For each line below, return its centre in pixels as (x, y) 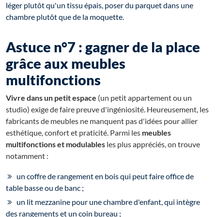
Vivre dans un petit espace (51, 98)
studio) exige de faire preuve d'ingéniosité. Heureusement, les (107, 109)
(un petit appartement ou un (144, 98)
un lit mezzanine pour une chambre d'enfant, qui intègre (108, 202)
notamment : (27, 156)
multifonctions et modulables (55, 144)
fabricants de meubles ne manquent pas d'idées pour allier (102, 121)
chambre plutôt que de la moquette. (65, 17)
